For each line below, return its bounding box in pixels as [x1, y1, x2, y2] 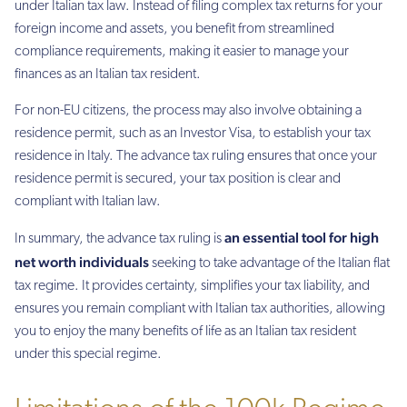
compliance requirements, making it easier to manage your [15, 45, 349, 60]
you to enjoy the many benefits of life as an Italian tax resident [15, 324, 356, 340]
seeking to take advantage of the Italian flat [149, 256, 390, 272]
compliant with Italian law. [15, 194, 161, 209]
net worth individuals [15, 253, 149, 272]
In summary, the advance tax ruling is [15, 232, 224, 247]
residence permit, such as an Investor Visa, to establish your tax [15, 125, 371, 141]
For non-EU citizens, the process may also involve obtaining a [15, 103, 362, 118]
